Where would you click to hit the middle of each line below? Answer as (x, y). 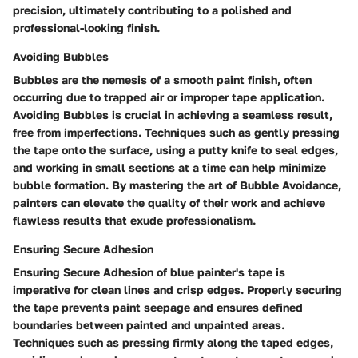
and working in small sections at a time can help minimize (169, 167)
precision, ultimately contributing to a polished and (152, 10)
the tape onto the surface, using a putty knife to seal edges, (175, 149)
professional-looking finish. (86, 27)
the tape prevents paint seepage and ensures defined (158, 307)
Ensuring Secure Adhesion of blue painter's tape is (149, 272)
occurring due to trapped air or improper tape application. (169, 97)
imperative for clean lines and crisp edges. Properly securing (177, 289)
